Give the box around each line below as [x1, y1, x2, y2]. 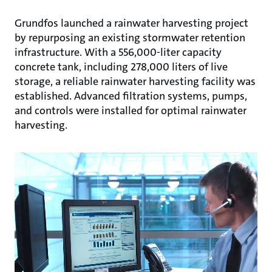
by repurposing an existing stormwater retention [15, 30, 245, 45]
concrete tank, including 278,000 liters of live [15, 59, 228, 74]
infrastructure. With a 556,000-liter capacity [15, 45, 222, 59]
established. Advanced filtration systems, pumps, [15, 89, 247, 103]
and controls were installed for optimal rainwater [15, 103, 246, 118]
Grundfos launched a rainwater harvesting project [15, 16, 248, 30]
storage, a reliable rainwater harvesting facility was [15, 74, 256, 89]
